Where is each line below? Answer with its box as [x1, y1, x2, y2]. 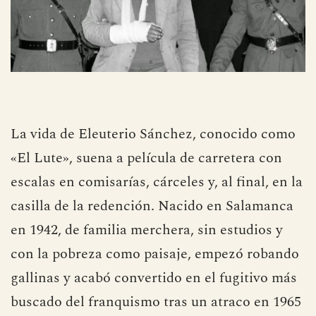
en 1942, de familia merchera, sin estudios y [11, 219, 283, 241]
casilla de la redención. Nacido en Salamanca [11, 195, 293, 217]
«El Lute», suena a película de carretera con [11, 147, 282, 169]
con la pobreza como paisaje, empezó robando [11, 243, 299, 265]
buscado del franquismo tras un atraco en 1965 [11, 291, 301, 312]
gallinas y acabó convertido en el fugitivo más [11, 267, 297, 288]
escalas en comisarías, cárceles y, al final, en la [11, 171, 303, 193]
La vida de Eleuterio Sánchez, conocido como [11, 123, 296, 145]
